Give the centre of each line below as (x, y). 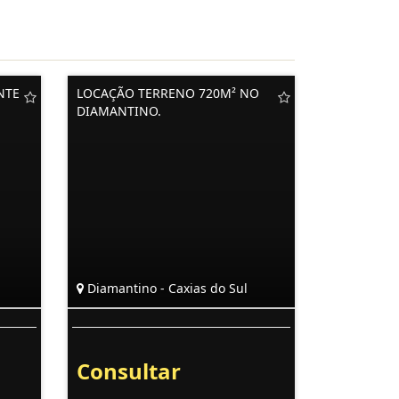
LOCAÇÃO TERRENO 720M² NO (168, 93)
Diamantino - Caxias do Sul (166, 288)
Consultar (129, 371)
